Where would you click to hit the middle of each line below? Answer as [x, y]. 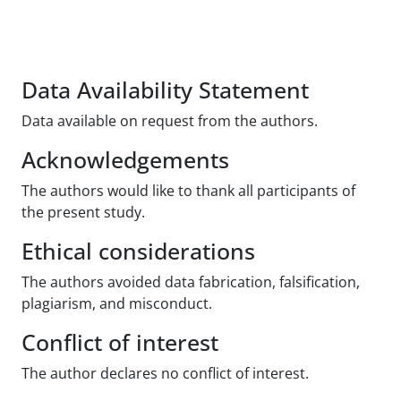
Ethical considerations [138, 250]
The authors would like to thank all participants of [188, 190]
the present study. [83, 212]
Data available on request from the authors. [170, 120]
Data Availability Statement [165, 89]
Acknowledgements [125, 159]
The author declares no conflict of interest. [165, 373]
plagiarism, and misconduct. [117, 303]
